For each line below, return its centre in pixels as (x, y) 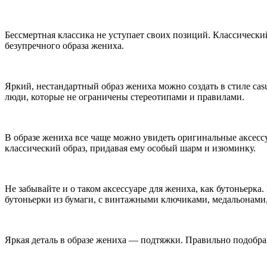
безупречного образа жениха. (64, 45)
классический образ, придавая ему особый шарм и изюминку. (130, 148)
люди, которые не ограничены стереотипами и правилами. (125, 97)
